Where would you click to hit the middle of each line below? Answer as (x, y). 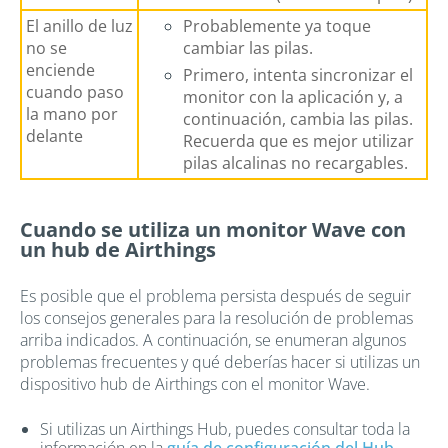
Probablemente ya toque (277, 25)
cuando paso (75, 91)
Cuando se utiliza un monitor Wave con (213, 229)
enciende (60, 69)
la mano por (72, 113)
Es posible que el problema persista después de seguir (215, 295)
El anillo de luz (79, 25)
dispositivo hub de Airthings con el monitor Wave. (195, 383)
